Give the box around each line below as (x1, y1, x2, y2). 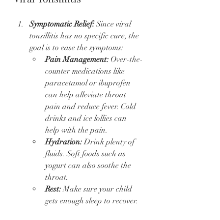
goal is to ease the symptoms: (29, 43, 123, 53)
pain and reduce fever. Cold (45, 102, 138, 112)
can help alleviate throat (45, 90, 128, 100)
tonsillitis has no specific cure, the (29, 31, 141, 41)
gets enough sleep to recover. (45, 196, 138, 206)
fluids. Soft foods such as (45, 149, 128, 159)
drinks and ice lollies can (45, 113, 129, 124)
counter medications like (45, 66, 127, 77)
